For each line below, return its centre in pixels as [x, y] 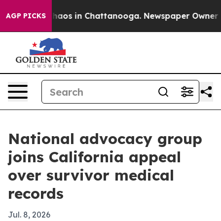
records [36, 193]
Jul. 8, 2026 [29, 215]
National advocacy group [105, 139]
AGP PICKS [26, 16]
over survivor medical [91, 175]
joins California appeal [94, 157]
